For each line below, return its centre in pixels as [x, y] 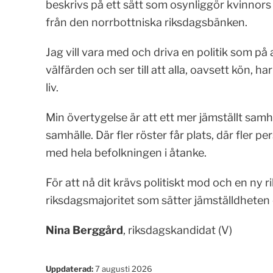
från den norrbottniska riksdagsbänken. [146, 22]
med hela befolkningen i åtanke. [126, 152]
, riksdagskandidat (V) [177, 230]
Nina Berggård [84, 230]
